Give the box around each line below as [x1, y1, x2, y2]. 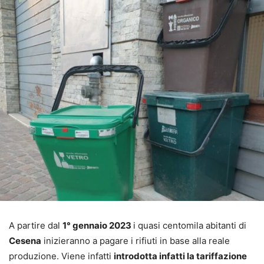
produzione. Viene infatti [9, 250, 114, 262]
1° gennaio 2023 [62, 220, 133, 232]
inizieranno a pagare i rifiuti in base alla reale [41, 235, 230, 247]
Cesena [9, 235, 41, 247]
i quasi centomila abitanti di [133, 220, 246, 232]
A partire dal [9, 220, 62, 232]
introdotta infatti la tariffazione [114, 250, 247, 262]
